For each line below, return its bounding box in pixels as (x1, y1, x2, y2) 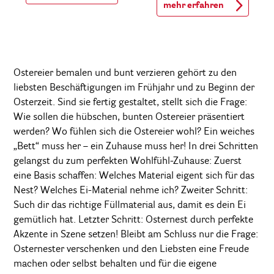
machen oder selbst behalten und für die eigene (13, 259, 217, 269)
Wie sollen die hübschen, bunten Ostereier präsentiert (13, 112, 245, 122)
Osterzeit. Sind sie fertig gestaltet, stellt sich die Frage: (13, 97, 247, 108)
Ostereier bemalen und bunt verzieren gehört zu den (13, 68, 237, 78)
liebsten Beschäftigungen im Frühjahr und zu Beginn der (13, 83, 254, 93)
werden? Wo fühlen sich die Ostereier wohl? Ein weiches (13, 127, 254, 137)
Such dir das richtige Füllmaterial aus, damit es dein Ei (13, 200, 246, 210)
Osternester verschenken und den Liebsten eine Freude (13, 244, 249, 254)
